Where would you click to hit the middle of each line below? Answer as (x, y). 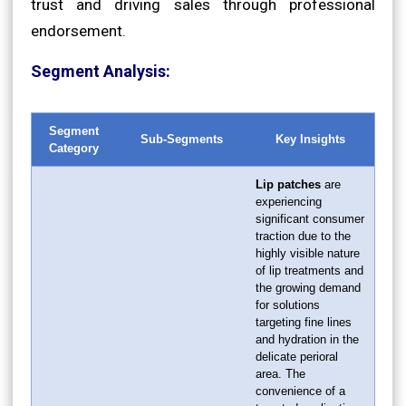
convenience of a (300, 391)
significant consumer (310, 218)
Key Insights (310, 139)
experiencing (289, 201)
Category (74, 148)
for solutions (288, 304)
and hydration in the (307, 339)
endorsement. (78, 30)
